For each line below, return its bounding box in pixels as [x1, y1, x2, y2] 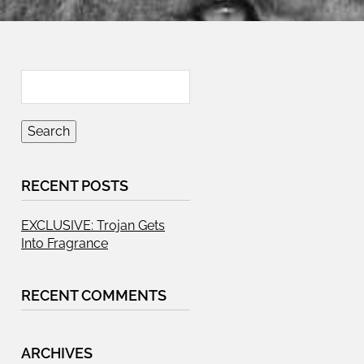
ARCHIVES [21, 344, 93, 362]
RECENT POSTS [21, 177, 128, 194]
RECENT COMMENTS [21, 287, 167, 304]
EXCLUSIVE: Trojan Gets [21, 218, 165, 233]
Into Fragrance [21, 236, 108, 251]
